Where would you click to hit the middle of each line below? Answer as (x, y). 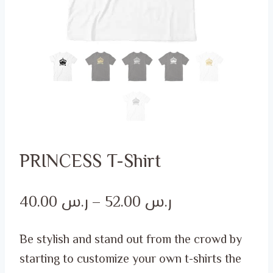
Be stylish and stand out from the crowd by (131, 240)
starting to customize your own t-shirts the (130, 260)
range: (191, 227)
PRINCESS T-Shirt (90, 162)
